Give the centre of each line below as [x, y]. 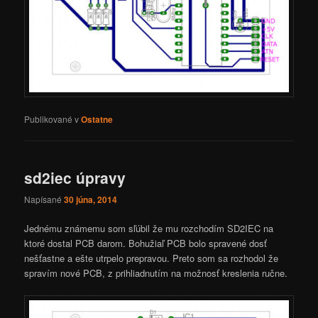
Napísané [44, 199]
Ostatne [97, 119]
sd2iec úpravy [75, 177]
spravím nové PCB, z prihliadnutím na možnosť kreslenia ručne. [156, 273]
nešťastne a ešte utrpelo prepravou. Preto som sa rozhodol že [152, 258]
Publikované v [52, 119]
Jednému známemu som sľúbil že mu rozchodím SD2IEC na [149, 229]
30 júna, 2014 [91, 200]
